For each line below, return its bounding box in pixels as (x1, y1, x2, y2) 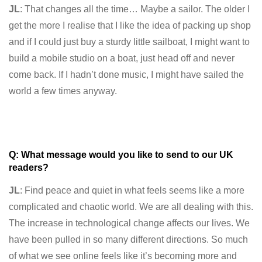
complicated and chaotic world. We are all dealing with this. (9, 201, 253, 212)
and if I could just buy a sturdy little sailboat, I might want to (9, 36, 250, 47)
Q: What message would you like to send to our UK (9, 149, 233, 160)
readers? (9, 162, 51, 173)
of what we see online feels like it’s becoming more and (9, 250, 237, 261)
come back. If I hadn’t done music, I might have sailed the (9, 69, 244, 80)
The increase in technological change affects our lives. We (9, 218, 250, 228)
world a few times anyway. (9, 85, 117, 96)
